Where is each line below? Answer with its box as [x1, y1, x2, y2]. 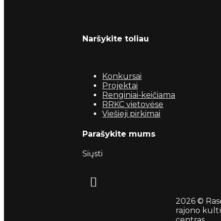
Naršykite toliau [82, 34, 149, 44]
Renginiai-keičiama [102, 90, 176, 100]
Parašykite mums [82, 129, 156, 139]
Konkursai [102, 72, 142, 81]
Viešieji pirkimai [102, 109, 161, 119]
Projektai [102, 81, 138, 91]
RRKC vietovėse [102, 100, 164, 110]
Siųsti [82, 148, 103, 158]
